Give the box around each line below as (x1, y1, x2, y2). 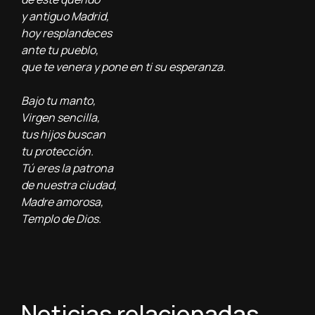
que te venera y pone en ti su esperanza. (21, 58, 226, 75)
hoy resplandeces (21, 25, 112, 41)
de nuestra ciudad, (21, 176, 117, 193)
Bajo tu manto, (21, 92, 96, 108)
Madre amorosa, (21, 193, 103, 210)
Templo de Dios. (21, 210, 101, 226)
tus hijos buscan (21, 126, 105, 142)
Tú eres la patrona (21, 160, 113, 176)
